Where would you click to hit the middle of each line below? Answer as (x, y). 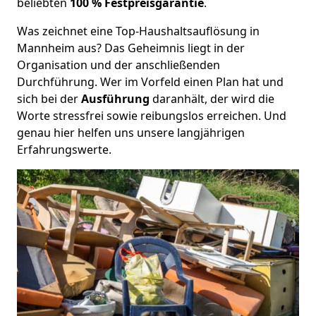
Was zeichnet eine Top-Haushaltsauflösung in (138, 31)
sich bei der (49, 98)
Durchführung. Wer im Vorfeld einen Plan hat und (150, 81)
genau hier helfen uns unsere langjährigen (131, 132)
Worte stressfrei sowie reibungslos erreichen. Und (152, 115)
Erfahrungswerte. (64, 149)
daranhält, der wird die (212, 98)
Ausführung (115, 98)
